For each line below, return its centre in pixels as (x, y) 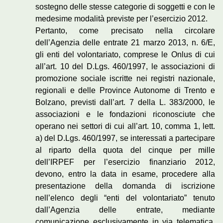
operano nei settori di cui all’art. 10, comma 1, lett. (125, 126)
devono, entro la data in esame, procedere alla (125, 174)
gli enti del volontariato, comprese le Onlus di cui (125, 55)
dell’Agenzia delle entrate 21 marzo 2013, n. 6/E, (125, 43)
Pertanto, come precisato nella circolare (125, 31)
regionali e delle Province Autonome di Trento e (125, 91)
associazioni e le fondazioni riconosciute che (125, 114)
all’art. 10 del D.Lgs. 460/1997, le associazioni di (125, 67)
